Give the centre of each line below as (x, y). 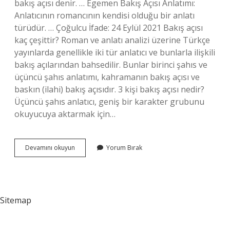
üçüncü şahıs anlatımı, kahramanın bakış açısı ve (107, 77)
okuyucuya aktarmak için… (65, 114)
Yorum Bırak (124, 148)
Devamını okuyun (50, 148)
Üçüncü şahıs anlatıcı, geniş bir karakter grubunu (109, 102)
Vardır (83, 184)
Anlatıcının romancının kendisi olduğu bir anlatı (104, 15)
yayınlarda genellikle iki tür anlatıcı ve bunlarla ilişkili (115, 52)
